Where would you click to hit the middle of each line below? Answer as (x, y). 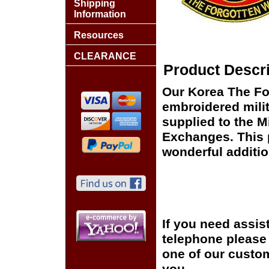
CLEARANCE (105, 56)
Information (100, 14)
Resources (99, 35)
